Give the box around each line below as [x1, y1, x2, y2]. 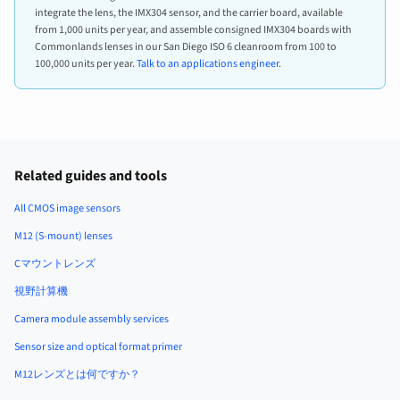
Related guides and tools [14, 165, 167, 186]
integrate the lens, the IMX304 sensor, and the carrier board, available [35, 4, 343, 21]
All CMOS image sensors [14, 200, 121, 216]
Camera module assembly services [14, 311, 169, 327]
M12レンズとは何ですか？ [14, 366, 140, 382]
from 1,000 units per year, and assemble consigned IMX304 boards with [35, 21, 352, 37]
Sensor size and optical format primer [14, 338, 182, 354]
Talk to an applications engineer [137, 55, 279, 71]
